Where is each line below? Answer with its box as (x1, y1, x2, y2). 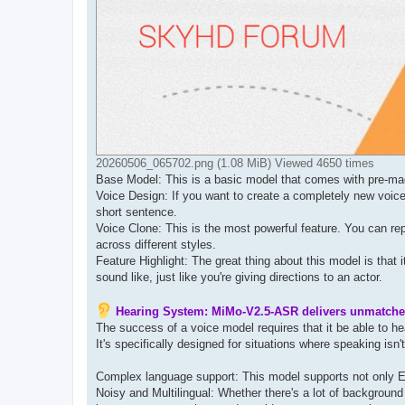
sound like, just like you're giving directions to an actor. (96, 269, 382, 284)
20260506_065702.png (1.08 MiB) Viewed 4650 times (96, 155, 374, 170)
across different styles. (96, 237, 216, 251)
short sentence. (96, 204, 177, 219)
